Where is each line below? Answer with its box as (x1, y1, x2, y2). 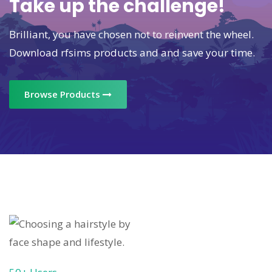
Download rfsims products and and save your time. (9, 46, 255, 59)
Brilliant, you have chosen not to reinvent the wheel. (9, 27, 254, 41)
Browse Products (24, 88, 103, 100)
